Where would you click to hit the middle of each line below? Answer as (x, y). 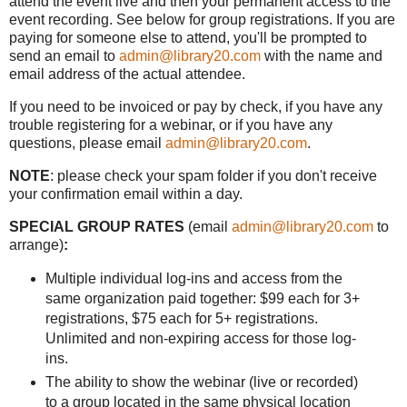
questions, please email (87, 144)
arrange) (36, 244)
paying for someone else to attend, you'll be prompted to (188, 38)
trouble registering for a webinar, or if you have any (171, 125)
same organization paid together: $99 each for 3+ (202, 298)
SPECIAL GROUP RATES (99, 226)
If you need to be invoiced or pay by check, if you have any (196, 107)
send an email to (64, 56)
